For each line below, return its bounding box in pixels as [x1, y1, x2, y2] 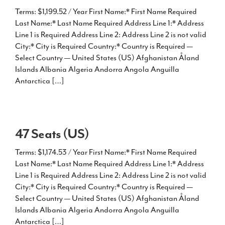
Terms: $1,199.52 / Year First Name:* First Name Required [15, 7, 197, 16]
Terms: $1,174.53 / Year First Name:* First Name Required [15, 147, 197, 157]
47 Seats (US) [15, 125, 89, 142]
